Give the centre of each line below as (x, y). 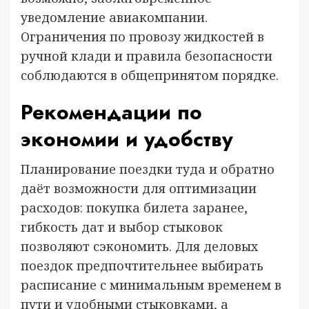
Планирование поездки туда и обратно (148, 169)
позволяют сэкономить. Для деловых (139, 246)
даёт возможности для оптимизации (139, 188)
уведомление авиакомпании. (114, 17)
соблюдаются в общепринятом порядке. (150, 75)
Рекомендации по (111, 112)
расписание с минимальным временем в (151, 285)
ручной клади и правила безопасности (147, 56)
